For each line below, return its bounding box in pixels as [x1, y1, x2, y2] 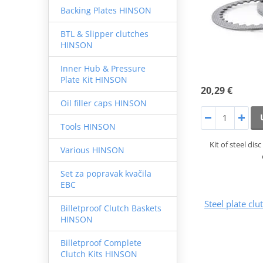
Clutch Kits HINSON [60, 248, 137, 259]
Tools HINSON [60, 120, 116, 132]
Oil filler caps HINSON [60, 97, 147, 109]
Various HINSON [60, 144, 124, 156]
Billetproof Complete [60, 237, 141, 248]
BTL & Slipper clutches [60, 28, 149, 39]
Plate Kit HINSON [60, 73, 127, 85]
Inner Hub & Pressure [60, 62, 146, 74]
